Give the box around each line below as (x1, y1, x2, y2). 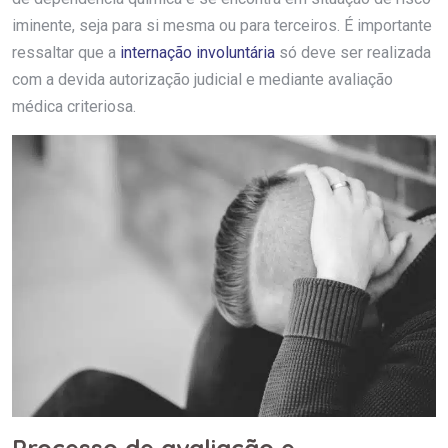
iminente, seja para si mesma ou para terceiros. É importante (12, 15, 432, 35)
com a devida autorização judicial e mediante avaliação (12, 69, 393, 89)
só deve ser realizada (275, 42, 431, 62)
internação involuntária (120, 42, 275, 62)
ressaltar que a (12, 42, 120, 62)
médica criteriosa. (12, 96, 136, 116)
